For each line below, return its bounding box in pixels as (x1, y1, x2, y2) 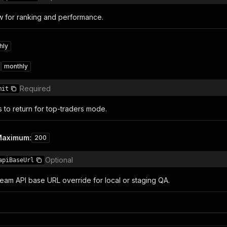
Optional (45, 156, 73, 164)
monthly (4, 62, 28, 70)
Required (20, 84, 51, 93)
